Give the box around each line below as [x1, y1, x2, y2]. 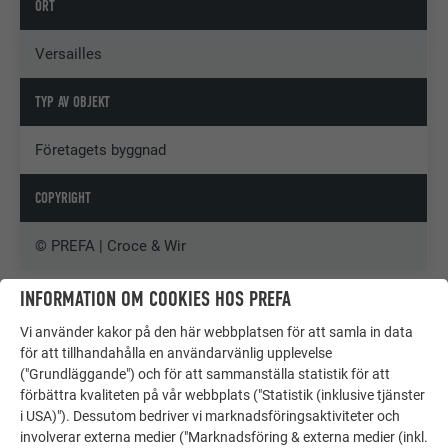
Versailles [35, 44, 103, 63]
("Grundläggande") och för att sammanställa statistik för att [20, 365, 390, 382]
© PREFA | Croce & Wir [35, 236, 187, 255]
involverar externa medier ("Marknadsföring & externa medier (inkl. [20, 428, 428, 445]
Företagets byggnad [35, 140, 167, 159]
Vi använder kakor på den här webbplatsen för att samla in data [20, 323, 413, 340]
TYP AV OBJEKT [35, 92, 111, 111]
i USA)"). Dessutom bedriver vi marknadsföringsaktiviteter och [20, 407, 400, 424]
